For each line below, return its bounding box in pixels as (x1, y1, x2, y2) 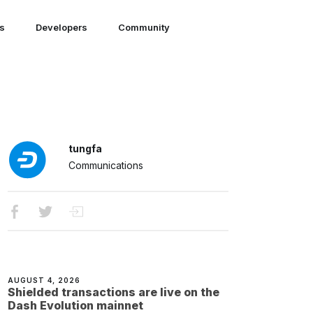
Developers (35, 22, 87, 33)
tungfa (68, 143, 102, 154)
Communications (68, 159, 143, 171)
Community (117, 22, 170, 33)
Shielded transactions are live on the (8, 284, 220, 299)
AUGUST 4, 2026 (8, 275, 81, 284)
